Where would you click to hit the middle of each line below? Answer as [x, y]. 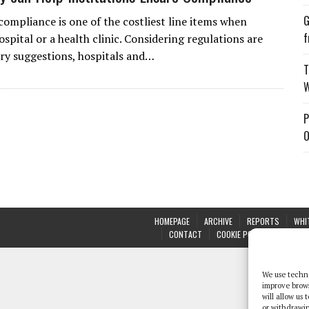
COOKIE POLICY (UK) [250, 234]
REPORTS [263, 221]
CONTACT [186, 234]
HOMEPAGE [172, 221]
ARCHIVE [218, 221]
